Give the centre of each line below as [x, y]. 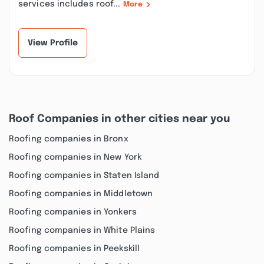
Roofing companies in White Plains [82, 230]
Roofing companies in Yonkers [73, 212]
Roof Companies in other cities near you [119, 119]
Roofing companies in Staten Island [84, 176]
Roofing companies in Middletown [81, 194]
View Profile [53, 43]
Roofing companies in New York [75, 157]
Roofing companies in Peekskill [74, 249]
